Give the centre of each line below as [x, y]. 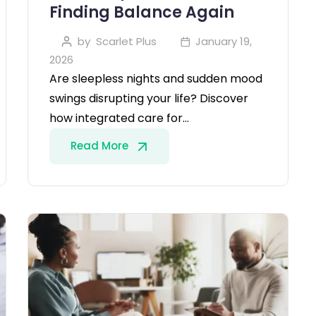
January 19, [224, 42]
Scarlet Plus [126, 42]
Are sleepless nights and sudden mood [156, 79]
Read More [101, 146]
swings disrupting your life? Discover [149, 99]
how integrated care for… [119, 119]
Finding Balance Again [142, 13]
